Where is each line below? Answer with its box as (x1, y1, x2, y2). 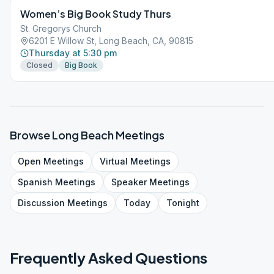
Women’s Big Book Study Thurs (20, 7, 171, 20)
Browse (10, 128, 52, 142)
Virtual (100, 156, 128, 166)
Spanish (18, 177, 53, 187)
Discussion (18, 198, 65, 208)
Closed (26, 61, 53, 70)
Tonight (166, 198, 199, 208)
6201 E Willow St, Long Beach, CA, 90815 (29, 35, 193, 46)
